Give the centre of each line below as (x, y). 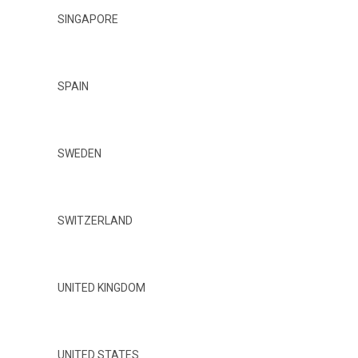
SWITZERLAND (95, 220)
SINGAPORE (88, 19)
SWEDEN (80, 153)
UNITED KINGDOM (101, 287)
